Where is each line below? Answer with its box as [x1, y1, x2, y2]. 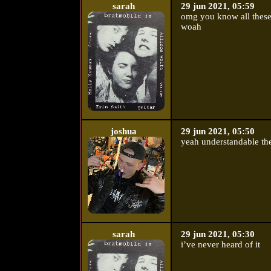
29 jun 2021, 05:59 [180, 1, 255, 11]
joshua [111, 126, 137, 137]
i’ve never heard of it [180, 240, 260, 250]
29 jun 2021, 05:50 [180, 126, 255, 137]
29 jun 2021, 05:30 [180, 229, 255, 240]
